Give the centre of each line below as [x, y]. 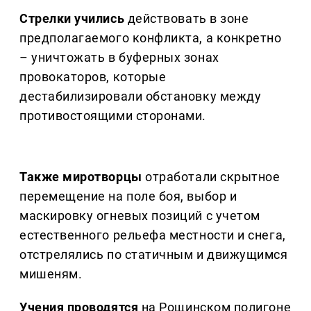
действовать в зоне [187, 19]
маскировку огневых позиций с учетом [140, 216]
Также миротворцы [81, 177]
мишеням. [51, 274]
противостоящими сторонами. [113, 116]
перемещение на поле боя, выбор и [128, 196]
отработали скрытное [211, 177]
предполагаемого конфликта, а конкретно [151, 38]
